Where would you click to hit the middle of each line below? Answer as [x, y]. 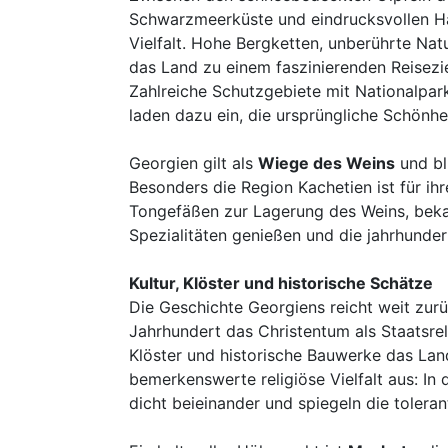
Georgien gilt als [193, 163]
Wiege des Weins [326, 163]
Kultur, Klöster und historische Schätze [281, 283]
